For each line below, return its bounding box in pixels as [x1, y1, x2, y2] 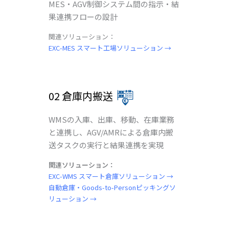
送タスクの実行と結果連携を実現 [49, 140, 164, 151]
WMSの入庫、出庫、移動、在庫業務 [49, 114, 175, 125]
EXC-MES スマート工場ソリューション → [49, 42, 172, 53]
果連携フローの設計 [49, 11, 118, 22]
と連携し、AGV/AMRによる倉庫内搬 [49, 127, 174, 138]
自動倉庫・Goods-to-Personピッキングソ [49, 182, 176, 193]
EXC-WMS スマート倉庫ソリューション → [49, 171, 174, 181]
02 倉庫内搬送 [49, 88, 116, 104]
